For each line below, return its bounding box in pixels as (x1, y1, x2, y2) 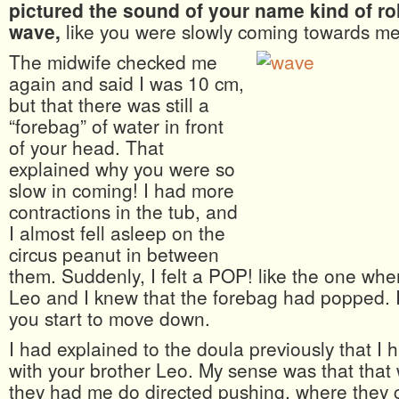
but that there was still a (9, 91, 209, 118)
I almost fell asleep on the (9, 219, 225, 247)
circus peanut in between (9, 240, 219, 268)
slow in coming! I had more (9, 176, 234, 204)
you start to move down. (9, 305, 210, 332)
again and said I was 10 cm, (9, 69, 244, 97)
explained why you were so (9, 155, 235, 183)
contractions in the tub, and (9, 198, 238, 225)
